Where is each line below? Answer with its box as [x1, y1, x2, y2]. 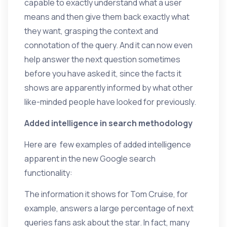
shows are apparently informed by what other [24, 82, 193, 93]
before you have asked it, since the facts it [24, 68, 181, 79]
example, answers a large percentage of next [24, 203, 194, 214]
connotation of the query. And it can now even [24, 40, 193, 51]
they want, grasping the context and [24, 25, 158, 36]
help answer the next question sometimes [24, 54, 180, 65]
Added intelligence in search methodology [24, 118, 193, 129]
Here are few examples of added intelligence [24, 139, 191, 150]
